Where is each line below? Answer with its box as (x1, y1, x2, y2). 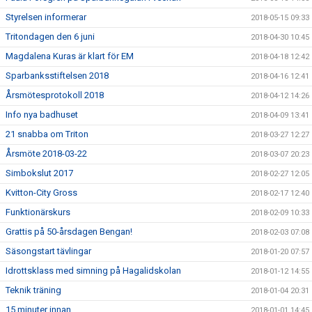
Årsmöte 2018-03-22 (6, 148, 87, 159)
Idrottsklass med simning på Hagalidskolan (6, 265, 181, 276)
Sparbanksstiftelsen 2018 (6, 70, 109, 81)
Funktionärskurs (6, 206, 70, 217)
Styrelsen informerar (6, 11, 86, 22)
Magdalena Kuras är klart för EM (6, 50, 134, 61)
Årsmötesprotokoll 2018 (6, 89, 104, 100)
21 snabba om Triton (6, 128, 88, 139)
